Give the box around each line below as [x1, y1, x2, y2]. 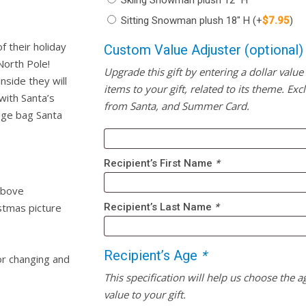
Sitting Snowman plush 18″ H [121, 14, 253, 27]
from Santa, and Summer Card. [104, 99, 250, 113]
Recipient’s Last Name [104, 201, 215, 214]
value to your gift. [104, 288, 186, 302]
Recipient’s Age [104, 247, 201, 264]
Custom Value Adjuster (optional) [104, 42, 304, 59]
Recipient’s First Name [104, 157, 216, 170]
